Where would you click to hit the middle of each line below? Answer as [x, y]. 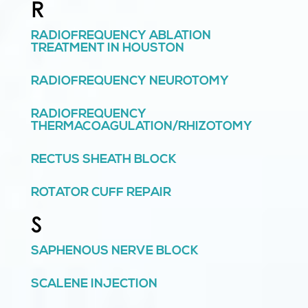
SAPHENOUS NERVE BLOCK [114, 252]
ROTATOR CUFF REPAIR [101, 193]
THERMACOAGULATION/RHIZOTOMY [141, 127]
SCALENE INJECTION [94, 285]
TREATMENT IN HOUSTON [107, 49]
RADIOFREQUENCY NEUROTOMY [130, 82]
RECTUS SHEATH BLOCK [103, 160]
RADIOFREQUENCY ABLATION [121, 36]
